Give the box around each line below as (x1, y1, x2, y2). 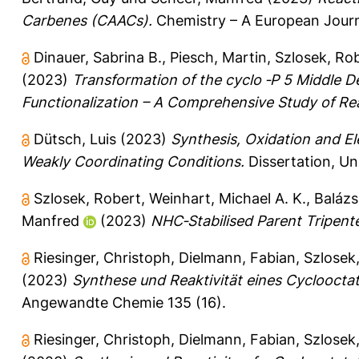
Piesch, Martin (170, 48, 267, 66)
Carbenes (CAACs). (22, 11, 152, 29)
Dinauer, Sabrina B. (34, 48, 162, 66)
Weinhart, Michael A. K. (149, 189, 306, 207)
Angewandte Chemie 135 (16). (22, 293, 226, 311)
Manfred (22, 212, 79, 229)
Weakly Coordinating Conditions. (22, 152, 244, 170)
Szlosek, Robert (34, 189, 141, 207)
